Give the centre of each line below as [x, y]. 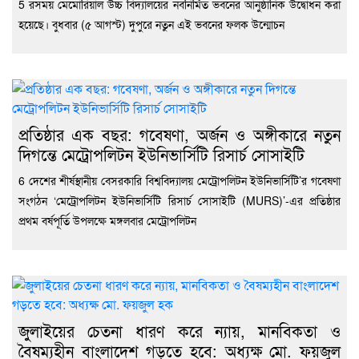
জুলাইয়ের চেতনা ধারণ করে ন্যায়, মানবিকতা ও [179, 331]
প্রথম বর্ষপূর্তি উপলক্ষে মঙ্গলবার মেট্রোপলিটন [107, 221]
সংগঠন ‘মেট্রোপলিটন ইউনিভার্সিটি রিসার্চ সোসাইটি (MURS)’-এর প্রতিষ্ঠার [179, 201]
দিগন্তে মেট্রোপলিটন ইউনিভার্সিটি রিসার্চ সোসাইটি [161, 155]
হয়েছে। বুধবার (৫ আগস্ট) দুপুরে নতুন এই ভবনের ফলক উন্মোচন [151, 24]
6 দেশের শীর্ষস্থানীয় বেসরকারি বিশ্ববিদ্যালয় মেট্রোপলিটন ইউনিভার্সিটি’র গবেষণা [179, 181]
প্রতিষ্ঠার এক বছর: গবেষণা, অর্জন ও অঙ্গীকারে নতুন [179, 135]
